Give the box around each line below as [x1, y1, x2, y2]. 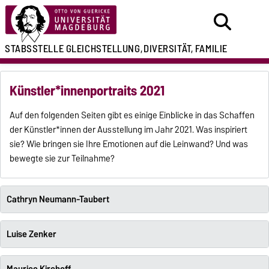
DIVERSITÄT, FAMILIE [144, 40, 228, 57]
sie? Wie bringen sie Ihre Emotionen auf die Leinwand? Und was [10, 137, 249, 152]
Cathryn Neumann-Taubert [6, 192, 109, 207]
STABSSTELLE [5, 40, 64, 57]
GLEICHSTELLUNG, [65, 40, 143, 57]
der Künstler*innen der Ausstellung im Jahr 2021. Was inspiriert [10, 122, 248, 138]
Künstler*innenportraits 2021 [10, 79, 165, 103]
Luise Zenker [6, 227, 56, 242]
